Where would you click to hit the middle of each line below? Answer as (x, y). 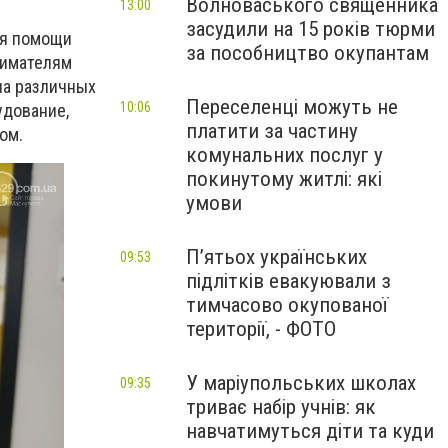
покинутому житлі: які (284, 179)
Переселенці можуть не (292, 107)
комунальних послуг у (284, 155)
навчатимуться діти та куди (310, 431)
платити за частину (272, 131)
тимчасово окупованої (287, 305)
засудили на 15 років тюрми (310, 29)
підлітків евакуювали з (288, 281)
